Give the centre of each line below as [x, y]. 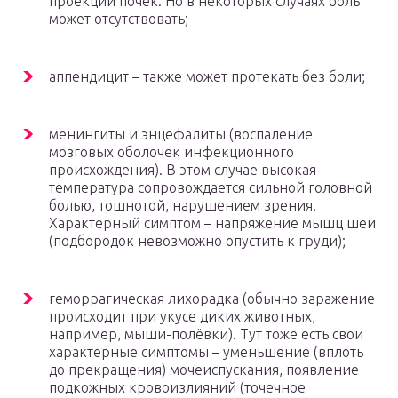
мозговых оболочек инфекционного [171, 152]
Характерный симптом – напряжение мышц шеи [212, 223]
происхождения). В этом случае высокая [183, 170]
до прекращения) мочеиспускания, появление [204, 370]
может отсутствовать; [119, 19]
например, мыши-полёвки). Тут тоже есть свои [206, 334]
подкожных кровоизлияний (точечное [177, 388]
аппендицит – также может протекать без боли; [207, 77]
